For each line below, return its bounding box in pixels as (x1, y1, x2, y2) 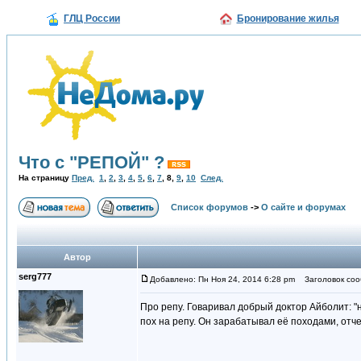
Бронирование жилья (236, 13, 339, 24)
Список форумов (171, 202, 248, 212)
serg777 (19, 272, 52, 281)
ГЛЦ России (64, 13, 120, 24)
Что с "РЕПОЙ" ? (19, 152, 164, 172)
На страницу (19, 173, 72, 182)
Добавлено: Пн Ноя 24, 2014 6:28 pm (150, 275, 295, 284)
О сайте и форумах (261, 202, 346, 212)
